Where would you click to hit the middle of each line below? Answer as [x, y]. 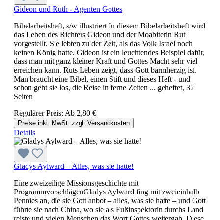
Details [25, 132]
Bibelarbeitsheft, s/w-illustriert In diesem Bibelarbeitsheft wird [110, 26]
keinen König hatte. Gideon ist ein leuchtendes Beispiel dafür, [109, 52]
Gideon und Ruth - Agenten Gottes [68, 9]
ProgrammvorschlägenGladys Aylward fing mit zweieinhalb [107, 192]
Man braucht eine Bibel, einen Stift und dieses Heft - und [102, 79]
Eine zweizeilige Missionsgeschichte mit [76, 183]
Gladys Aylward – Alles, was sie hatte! [74, 166]
